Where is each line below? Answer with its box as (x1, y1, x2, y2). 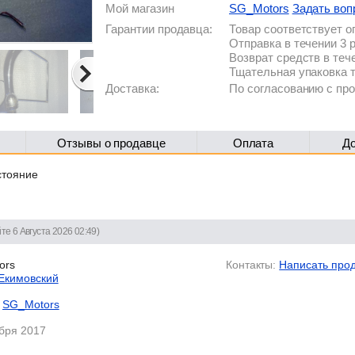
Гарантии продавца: (105, 22, 213, 36)
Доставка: (105, 82, 159, 95)
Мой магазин (105, 2, 174, 15)
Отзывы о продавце (56, 136, 166, 150)
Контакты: (225, 258, 277, 271)
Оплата (232, 136, 274, 150)
